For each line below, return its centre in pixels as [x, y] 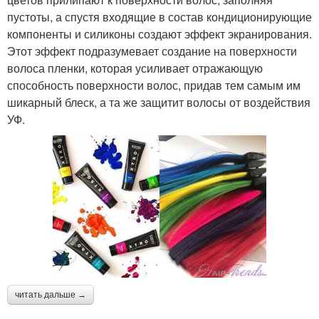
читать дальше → [51, 294]
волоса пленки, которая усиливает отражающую [135, 68]
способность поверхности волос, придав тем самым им [154, 85]
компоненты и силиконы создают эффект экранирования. [159, 33]
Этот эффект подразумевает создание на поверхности [152, 51]
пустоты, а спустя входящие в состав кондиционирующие [159, 16]
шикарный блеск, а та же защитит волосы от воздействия [159, 102]
